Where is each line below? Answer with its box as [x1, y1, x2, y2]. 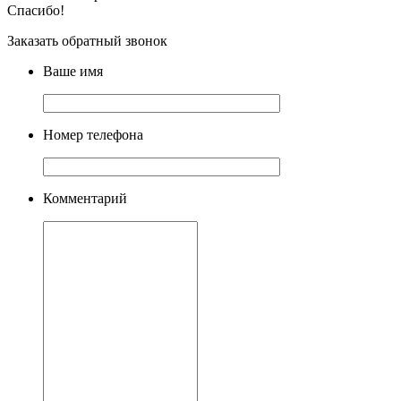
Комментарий [43, 190, 127, 206]
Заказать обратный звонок [7, 32, 167, 48]
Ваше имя [43, 63, 103, 79]
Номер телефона [43, 126, 143, 142]
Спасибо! [7, 2, 64, 18]
